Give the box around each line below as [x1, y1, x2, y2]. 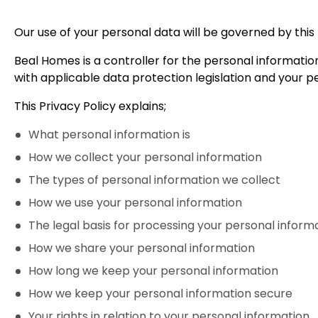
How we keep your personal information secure [28, 285, 292, 302]
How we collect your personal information [28, 149, 262, 165]
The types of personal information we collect [28, 172, 280, 188]
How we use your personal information [28, 194, 242, 211]
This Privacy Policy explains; [14, 98, 166, 114]
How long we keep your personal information [28, 263, 278, 279]
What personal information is [28, 126, 190, 143]
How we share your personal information [28, 240, 255, 256]
